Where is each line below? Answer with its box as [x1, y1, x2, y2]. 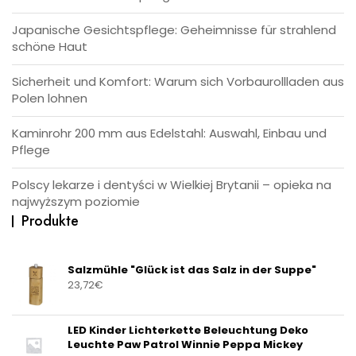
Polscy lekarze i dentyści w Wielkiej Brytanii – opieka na [12, 176, 331, 194]
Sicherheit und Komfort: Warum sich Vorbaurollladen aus [12, 73, 344, 91]
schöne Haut [12, 38, 87, 56]
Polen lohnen [12, 90, 87, 107]
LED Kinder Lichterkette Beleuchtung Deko [68, 323, 308, 339]
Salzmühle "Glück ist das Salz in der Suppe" [68, 262, 316, 278]
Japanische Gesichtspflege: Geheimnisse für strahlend [12, 21, 336, 39]
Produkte [21, 211, 79, 232]
